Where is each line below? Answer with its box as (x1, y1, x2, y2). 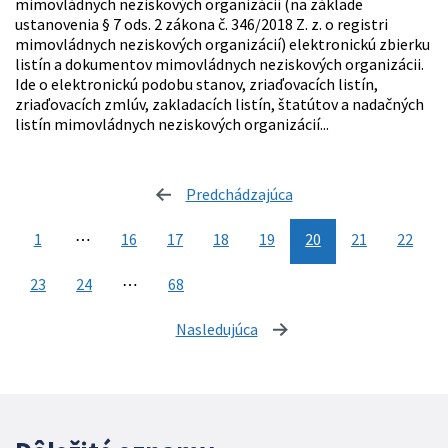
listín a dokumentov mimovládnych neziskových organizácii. (15, 54, 424, 75)
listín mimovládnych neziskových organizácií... (15, 114, 329, 135)
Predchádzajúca (185, 184, 293, 205)
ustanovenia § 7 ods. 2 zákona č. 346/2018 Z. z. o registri (15, 14, 388, 35)
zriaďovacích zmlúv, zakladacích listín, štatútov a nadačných (15, 94, 424, 115)
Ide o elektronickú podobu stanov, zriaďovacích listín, (15, 74, 378, 95)
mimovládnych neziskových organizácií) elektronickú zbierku (15, 34, 430, 55)
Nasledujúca (175, 319, 258, 340)
